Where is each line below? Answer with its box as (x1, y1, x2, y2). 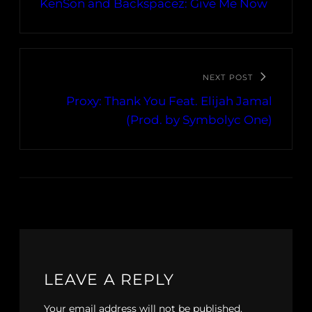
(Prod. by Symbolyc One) (126, 113, 272, 127)
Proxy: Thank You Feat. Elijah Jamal (66, 94, 272, 109)
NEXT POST (203, 72, 253, 83)
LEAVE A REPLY (44, 270, 175, 290)
